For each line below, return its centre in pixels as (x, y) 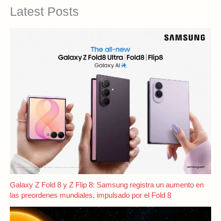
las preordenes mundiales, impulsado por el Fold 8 (91, 196)
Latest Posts (44, 12)
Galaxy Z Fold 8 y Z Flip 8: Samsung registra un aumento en (107, 185)
